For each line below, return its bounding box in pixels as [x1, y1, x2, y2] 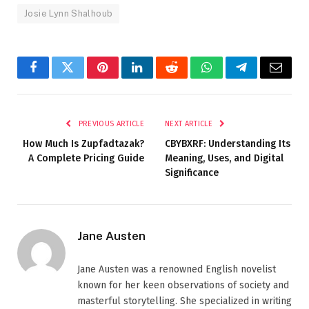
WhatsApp [205, 71, 259, 84]
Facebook [32, 71, 81, 84]
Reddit [170, 71, 204, 84]
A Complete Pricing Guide [28, 152, 144, 164]
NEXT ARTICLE [165, 119, 215, 128]
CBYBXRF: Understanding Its [165, 137, 290, 150]
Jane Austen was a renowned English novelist [77, 263, 276, 275]
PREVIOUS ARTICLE [76, 119, 144, 128]
